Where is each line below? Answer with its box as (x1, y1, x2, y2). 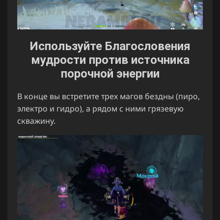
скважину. (17, 115, 55, 127)
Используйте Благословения (29, 39, 191, 54)
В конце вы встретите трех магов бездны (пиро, (17, 91, 200, 102)
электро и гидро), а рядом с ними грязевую (17, 103, 184, 114)
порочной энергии (60, 67, 160, 81)
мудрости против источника (30, 53, 190, 67)
